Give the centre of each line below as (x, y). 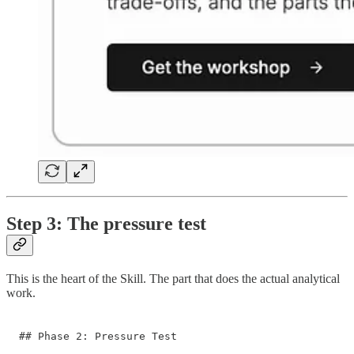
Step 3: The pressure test (106, 223)
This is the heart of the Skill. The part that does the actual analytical (173, 278)
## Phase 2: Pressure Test (98, 336)
